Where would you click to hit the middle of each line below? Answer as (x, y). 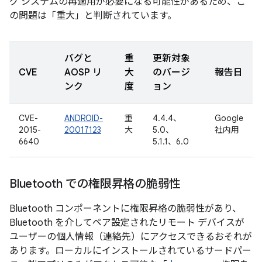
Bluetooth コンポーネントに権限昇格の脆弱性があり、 (125, 209)
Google (229, 118)
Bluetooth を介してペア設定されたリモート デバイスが (127, 223)
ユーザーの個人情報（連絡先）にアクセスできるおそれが (131, 237)
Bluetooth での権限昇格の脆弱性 (95, 184)
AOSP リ (83, 73)
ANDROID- (84, 118)
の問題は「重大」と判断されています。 (93, 16)
